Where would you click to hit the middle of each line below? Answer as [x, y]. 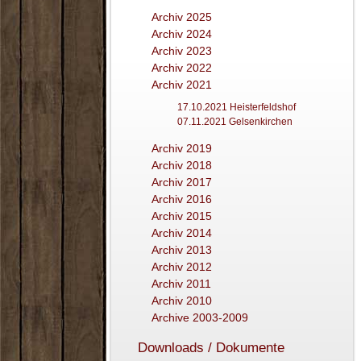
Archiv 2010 [182, 301]
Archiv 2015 [182, 216]
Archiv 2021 [182, 85]
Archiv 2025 [182, 17]
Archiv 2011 [181, 284]
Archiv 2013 [182, 250]
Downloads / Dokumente [211, 348]
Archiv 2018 [182, 166]
